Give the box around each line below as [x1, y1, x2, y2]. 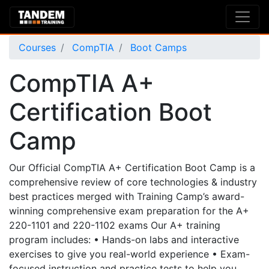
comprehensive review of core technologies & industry [9, 176, 257, 188]
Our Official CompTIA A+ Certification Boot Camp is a [9, 162, 255, 174]
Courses [19, 41, 56, 53]
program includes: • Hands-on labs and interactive [9, 234, 239, 246]
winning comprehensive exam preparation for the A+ [9, 205, 249, 217]
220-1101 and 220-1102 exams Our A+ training [9, 219, 220, 231]
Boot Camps [127, 41, 187, 53]
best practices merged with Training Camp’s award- [9, 190, 244, 202]
